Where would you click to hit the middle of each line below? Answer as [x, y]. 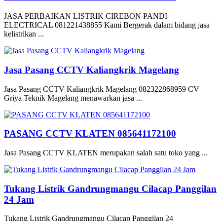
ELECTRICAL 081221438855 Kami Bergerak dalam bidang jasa [107, 25]
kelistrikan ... [24, 34]
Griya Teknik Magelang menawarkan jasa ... [73, 98]
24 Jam [19, 199]
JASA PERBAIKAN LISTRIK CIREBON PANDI [86, 16]
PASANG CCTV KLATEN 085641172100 [90, 134]
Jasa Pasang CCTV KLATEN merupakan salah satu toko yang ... [106, 153]
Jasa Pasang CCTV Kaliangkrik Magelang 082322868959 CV [102, 89]
